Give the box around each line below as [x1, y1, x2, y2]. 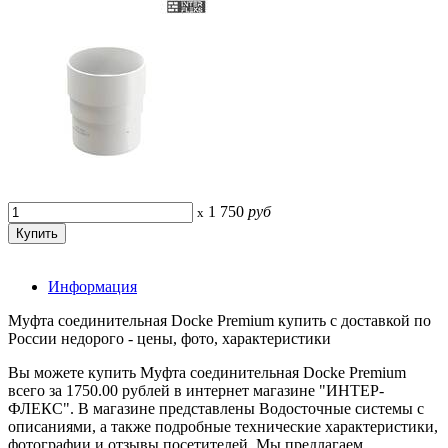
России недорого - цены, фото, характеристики [8, 329, 331, 347]
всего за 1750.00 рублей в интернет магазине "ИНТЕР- [8, 381, 384, 399]
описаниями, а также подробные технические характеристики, [8, 417, 438, 435]
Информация [48, 277, 137, 295]
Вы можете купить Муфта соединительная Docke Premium [8, 363, 406, 381]
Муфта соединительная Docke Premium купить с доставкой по [8, 311, 431, 329]
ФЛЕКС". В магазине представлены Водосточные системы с [8, 399, 424, 417]
